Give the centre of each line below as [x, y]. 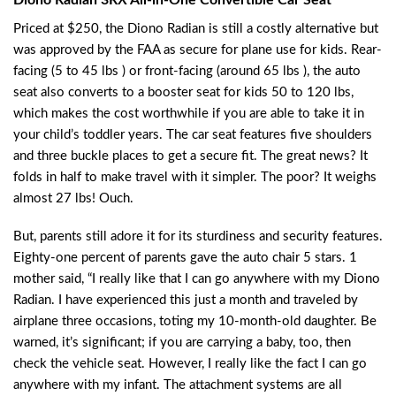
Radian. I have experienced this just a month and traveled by [186, 301]
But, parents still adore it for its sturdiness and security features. [198, 237]
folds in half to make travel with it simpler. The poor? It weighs [195, 177]
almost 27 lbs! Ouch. [73, 198]
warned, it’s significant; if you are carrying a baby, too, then [182, 343]
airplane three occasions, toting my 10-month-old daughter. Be [195, 322]
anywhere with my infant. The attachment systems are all [178, 385]
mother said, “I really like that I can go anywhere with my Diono [197, 279]
